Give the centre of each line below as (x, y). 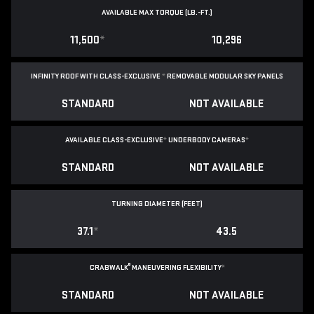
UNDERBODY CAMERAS (207, 140)
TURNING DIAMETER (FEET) (157, 204)
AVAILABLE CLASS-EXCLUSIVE (114, 140)
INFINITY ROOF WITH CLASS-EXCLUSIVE (96, 76)
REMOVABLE (187, 76)
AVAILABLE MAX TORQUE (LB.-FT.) (157, 13)
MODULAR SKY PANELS (246, 76)
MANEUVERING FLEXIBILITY (176, 268)
